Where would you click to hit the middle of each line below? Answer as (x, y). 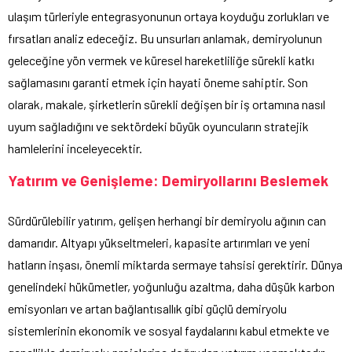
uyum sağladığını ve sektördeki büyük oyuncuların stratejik (158, 126)
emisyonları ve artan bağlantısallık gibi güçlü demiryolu (147, 308)
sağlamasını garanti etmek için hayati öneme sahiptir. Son (158, 82)
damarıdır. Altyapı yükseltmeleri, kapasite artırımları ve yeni (159, 242)
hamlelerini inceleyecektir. (75, 148)
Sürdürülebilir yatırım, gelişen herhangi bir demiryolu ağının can (167, 220)
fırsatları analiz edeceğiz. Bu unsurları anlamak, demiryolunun (165, 38)
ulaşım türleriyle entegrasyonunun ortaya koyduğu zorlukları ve (169, 16)
